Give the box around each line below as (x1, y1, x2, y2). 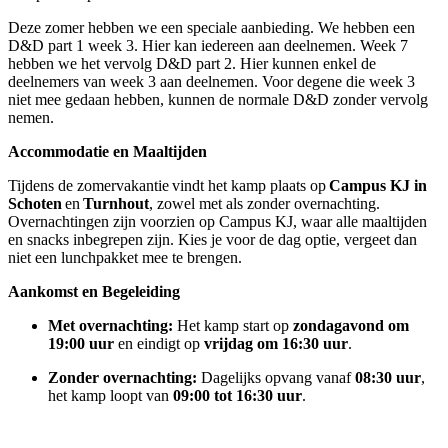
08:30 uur (355, 368, 421, 386)
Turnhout (83, 194, 149, 212)
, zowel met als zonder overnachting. (149, 194, 380, 212)
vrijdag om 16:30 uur (204, 334, 348, 352)
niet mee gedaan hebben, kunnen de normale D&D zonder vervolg (8, 90, 428, 108)
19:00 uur (48, 334, 114, 352)
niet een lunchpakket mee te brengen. (8, 248, 249, 266)
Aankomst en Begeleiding (8, 282, 180, 300)
